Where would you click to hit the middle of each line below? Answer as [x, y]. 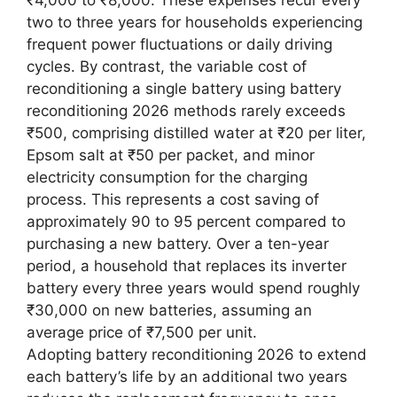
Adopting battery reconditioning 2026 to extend [197, 355]
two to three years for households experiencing [195, 23]
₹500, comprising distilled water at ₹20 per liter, [196, 133]
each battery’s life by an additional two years [187, 377]
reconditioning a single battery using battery [184, 89]
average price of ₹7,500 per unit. [142, 333]
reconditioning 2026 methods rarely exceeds [186, 111]
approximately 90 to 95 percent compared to [186, 222]
